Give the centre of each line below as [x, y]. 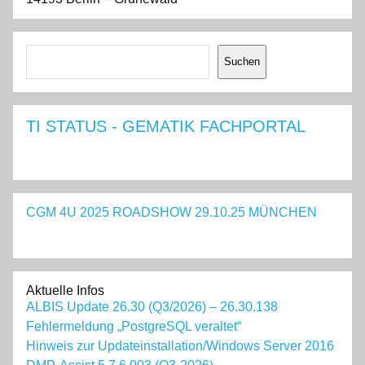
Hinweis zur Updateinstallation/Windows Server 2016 [180, 346]
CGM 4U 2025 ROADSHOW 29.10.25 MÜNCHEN [172, 213]
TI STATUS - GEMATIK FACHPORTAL [166, 127]
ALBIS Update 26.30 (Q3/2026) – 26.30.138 [152, 307]
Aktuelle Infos [65, 291]
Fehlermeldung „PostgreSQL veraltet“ [134, 327]
